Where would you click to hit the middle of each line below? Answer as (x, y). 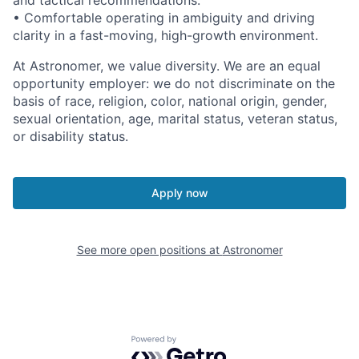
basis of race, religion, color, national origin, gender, (170, 101)
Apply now (179, 193)
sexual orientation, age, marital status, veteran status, (175, 119)
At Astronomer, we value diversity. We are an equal (167, 66)
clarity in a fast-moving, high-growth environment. (165, 36)
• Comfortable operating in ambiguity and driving (164, 18)
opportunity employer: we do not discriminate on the (174, 84)
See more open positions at (149, 250)
